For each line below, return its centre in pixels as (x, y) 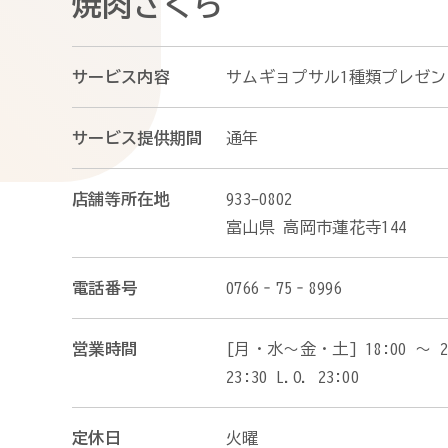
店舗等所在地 (121, 199)
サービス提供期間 (137, 138)
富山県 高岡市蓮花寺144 (316, 227)
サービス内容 (121, 77)
